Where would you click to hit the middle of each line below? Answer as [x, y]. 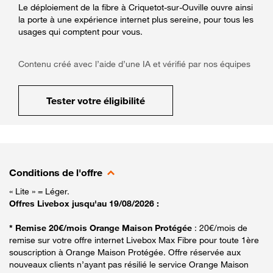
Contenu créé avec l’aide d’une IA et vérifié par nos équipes [134, 63]
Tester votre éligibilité [96, 100]
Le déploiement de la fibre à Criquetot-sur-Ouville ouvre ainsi [136, 7]
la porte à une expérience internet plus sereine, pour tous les [136, 19]
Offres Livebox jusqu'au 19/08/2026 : [84, 203]
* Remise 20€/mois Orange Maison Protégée [102, 227]
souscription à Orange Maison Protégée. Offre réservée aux [125, 252]
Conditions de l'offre [56, 172]
